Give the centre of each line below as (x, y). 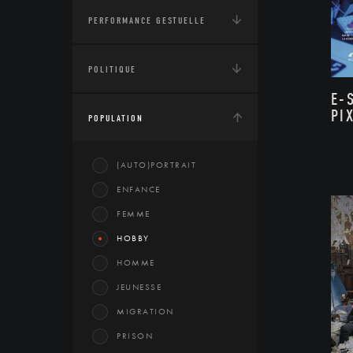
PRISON (135, 336)
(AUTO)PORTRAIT (156, 165)
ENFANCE (139, 189)
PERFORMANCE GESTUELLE (147, 20)
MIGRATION (145, 311)
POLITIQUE (112, 69)
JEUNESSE (139, 287)
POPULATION (116, 118)
